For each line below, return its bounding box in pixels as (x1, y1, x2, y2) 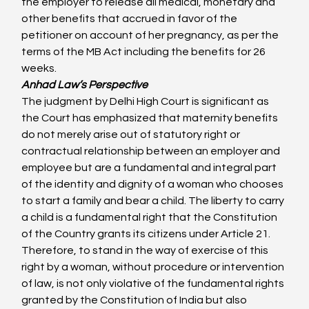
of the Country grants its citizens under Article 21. (21, 228, 273, 239)
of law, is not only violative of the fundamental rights (21, 278, 287, 289)
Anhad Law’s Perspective (21, 79, 150, 90)
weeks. (21, 63, 57, 74)
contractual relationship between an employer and (21, 146, 283, 157)
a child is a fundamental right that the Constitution (21, 212, 280, 223)
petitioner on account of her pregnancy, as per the (21, 30, 281, 41)
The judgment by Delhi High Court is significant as (21, 96, 272, 107)
